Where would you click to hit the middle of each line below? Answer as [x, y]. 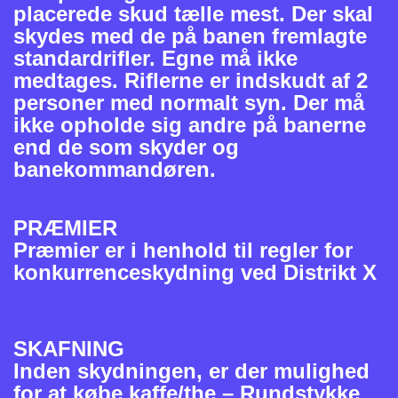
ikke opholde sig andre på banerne [190, 125]
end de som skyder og [126, 147]
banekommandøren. [115, 170]
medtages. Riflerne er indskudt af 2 [191, 81]
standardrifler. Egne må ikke [155, 59]
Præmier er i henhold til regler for [183, 251]
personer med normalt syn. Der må [189, 103]
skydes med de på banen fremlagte [190, 36]
